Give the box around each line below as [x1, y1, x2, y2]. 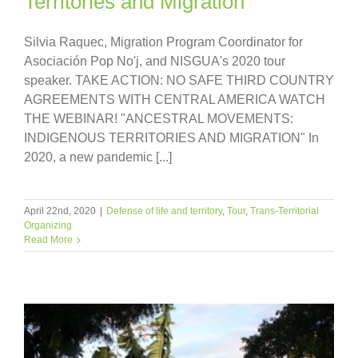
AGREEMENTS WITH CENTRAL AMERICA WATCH [24, 93, 325, 107]
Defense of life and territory [106, 205, 222, 217]
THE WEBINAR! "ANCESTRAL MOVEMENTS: [24, 112, 293, 126]
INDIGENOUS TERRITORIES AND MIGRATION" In [24, 131, 319, 145]
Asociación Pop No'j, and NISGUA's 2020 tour [24, 54, 285, 69]
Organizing [24, 220, 72, 232]
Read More [24, 234, 73, 246]
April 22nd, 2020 [24, 205, 96, 217]
